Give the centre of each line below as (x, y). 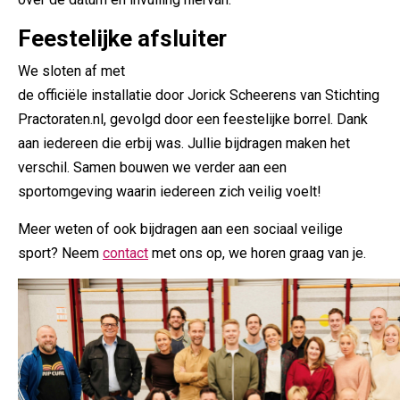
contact (125, 253)
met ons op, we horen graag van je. (259, 253)
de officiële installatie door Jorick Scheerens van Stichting (199, 95)
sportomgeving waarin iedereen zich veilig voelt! (170, 192)
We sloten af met (71, 71)
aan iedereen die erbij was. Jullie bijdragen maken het (184, 143)
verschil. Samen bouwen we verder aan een (152, 167)
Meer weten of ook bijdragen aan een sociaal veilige (180, 229)
